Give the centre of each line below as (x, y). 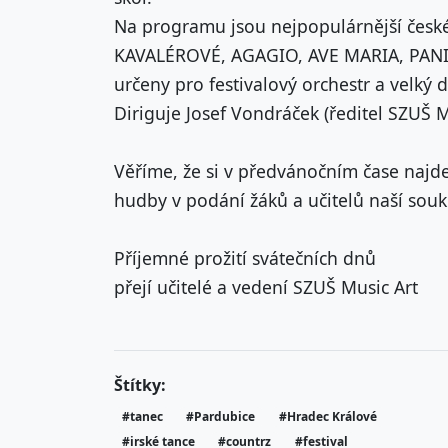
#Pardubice (221, 416)
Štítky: (140, 384)
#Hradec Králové (327, 416)
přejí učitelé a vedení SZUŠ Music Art (266, 286)
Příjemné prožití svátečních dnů (245, 257)
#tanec (142, 416)
